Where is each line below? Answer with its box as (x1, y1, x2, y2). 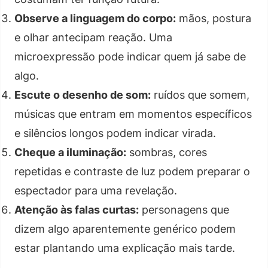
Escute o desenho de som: (14, 88, 151, 101)
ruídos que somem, (151, 88, 249, 101)
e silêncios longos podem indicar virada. (14, 126, 216, 139)
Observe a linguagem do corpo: (14, 11, 176, 25)
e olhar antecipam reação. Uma (14, 31, 172, 44)
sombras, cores (126, 145, 207, 159)
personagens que (139, 203, 229, 216)
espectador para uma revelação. (14, 184, 177, 197)
